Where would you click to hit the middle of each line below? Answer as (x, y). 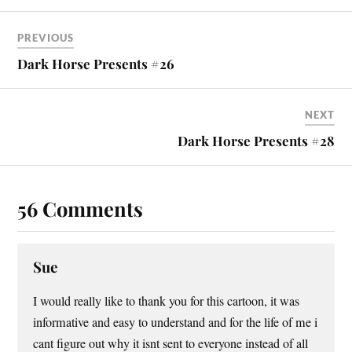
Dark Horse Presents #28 (256, 140)
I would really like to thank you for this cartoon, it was (167, 301)
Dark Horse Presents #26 (96, 63)
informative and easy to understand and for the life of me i (176, 322)
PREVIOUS (46, 37)
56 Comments (81, 208)
